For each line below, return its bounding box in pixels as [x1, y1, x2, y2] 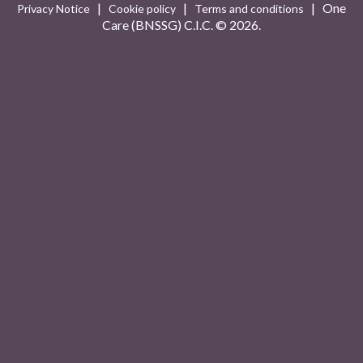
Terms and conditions [194, 2, 304, 15]
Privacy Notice [17, 2, 90, 15]
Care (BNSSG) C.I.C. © [102, 17, 229, 32]
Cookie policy [109, 2, 176, 15]
